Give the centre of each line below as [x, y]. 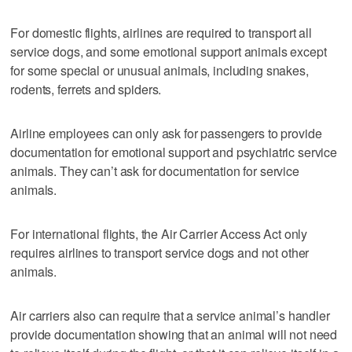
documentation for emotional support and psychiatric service [174, 152]
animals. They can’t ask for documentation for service [155, 171]
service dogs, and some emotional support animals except [169, 52]
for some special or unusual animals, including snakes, [159, 71]
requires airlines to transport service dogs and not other [160, 253]
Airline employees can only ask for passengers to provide [166, 134]
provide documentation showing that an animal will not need [174, 335]
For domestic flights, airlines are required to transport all [161, 33]
